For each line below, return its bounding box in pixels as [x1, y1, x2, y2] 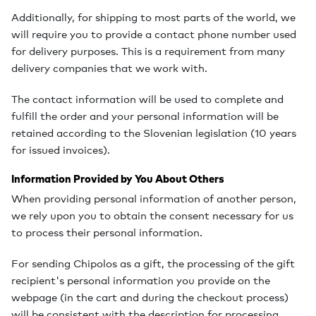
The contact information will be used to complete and [11, 91, 284, 107]
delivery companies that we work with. [11, 60, 207, 75]
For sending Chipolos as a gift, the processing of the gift [11, 255, 295, 271]
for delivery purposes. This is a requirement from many [11, 43, 285, 59]
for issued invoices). [11, 142, 110, 157]
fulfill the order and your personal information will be [11, 108, 279, 123]
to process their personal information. [11, 224, 202, 240]
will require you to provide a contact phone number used [11, 26, 296, 42]
